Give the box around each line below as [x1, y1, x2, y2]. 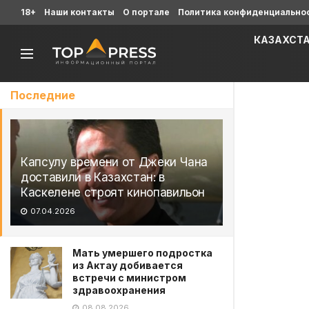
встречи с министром [72, 272, 186, 283]
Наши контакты [44, 7, 114, 17]
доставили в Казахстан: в [21, 170, 165, 184]
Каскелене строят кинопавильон [21, 186, 206, 199]
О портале [123, 7, 170, 17]
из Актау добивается [72, 259, 183, 271]
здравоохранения [72, 284, 166, 296]
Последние [10, 88, 75, 102]
